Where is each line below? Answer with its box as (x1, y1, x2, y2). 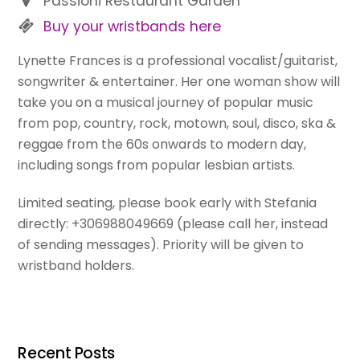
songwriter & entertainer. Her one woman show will (18, 72, 341, 92)
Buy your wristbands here (43, 16, 222, 36)
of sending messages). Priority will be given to (18, 235, 305, 254)
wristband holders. (18, 256, 135, 275)
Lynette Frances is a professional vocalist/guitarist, (18, 51, 338, 71)
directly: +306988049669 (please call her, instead (18, 214, 329, 233)
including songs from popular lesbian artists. (18, 156, 296, 175)
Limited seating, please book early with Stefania (18, 193, 317, 212)
